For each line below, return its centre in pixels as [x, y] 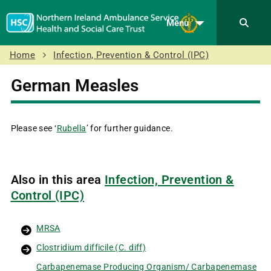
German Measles [74, 86]
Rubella [71, 128]
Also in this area [58, 180]
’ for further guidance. [130, 128]
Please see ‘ [34, 128]
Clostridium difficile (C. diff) [91, 247]
